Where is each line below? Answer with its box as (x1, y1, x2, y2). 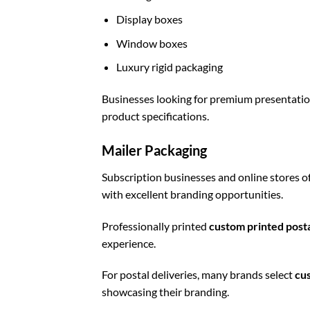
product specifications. (102, 109, 209, 122)
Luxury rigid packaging (116, 60, 223, 74)
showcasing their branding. (102, 285, 229, 299)
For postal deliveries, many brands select (102, 268, 295, 282)
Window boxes (116, 36, 188, 50)
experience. (102, 236, 156, 250)
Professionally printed (102, 219, 209, 232)
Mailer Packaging (102, 141, 207, 158)
